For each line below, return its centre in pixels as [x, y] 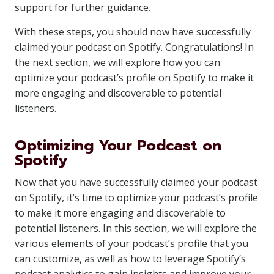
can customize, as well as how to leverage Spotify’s [130, 259]
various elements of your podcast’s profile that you [131, 243]
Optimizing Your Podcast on [118, 146]
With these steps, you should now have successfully [133, 32]
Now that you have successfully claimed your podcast [136, 182]
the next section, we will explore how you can [117, 62]
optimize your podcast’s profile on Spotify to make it [134, 78]
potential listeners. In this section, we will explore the [136, 228]
